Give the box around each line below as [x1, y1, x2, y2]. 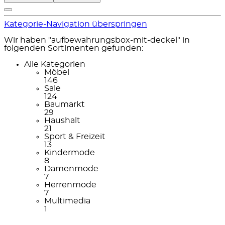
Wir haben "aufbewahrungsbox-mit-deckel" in [4, 36, 190, 44]
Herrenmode [44, 180, 96, 189]
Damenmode [44, 164, 98, 173]
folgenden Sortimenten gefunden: [4, 44, 143, 52]
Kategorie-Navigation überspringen [4, 20, 147, 28]
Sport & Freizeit [44, 132, 105, 141]
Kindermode [44, 148, 95, 157]
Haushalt [44, 116, 80, 125]
